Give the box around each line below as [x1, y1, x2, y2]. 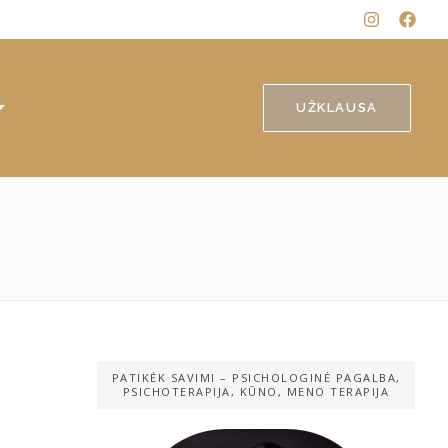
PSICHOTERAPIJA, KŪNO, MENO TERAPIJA [122, 383, 390, 399]
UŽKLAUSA [295, 99, 378, 115]
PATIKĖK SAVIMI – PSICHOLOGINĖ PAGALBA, [111, 369, 401, 385]
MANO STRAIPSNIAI [27, 97, 180, 117]
